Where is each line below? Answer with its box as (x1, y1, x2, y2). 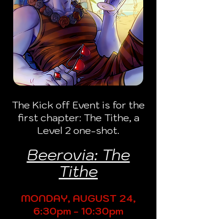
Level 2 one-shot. (37, 124, 119, 137)
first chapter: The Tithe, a (17, 111, 139, 124)
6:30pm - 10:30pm (33, 205, 123, 218)
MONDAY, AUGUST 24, (21, 192, 136, 205)
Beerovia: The (26, 145, 130, 165)
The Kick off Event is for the (12, 99, 145, 111)
